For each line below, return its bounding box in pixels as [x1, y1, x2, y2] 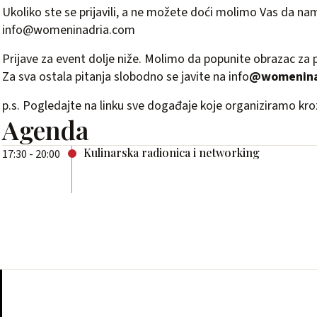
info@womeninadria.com [2, 21, 135, 39]
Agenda [2, 113, 89, 146]
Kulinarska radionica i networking [83, 145, 260, 160]
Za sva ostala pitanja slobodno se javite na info [2, 68, 249, 86]
